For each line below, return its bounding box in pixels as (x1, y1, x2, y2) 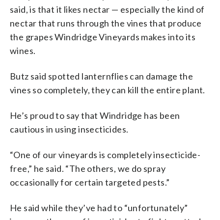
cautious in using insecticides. (10, 123, 129, 135)
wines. (10, 45, 36, 56)
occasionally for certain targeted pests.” (10, 176, 170, 188)
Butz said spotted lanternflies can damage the (10, 70, 193, 82)
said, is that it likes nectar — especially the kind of (10, 3, 205, 15)
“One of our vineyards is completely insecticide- (10, 149, 201, 160)
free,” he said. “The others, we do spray (10, 163, 165, 174)
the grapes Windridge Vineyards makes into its (10, 31, 195, 42)
